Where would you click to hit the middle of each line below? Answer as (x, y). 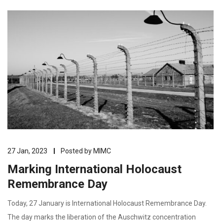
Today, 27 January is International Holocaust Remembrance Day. (107, 203)
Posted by (77, 151)
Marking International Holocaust (94, 169)
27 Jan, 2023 (27, 151)
